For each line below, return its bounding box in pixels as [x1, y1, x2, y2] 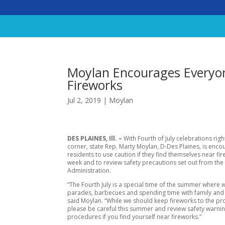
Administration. [67, 166, 111, 175]
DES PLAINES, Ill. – [67, 134, 124, 143]
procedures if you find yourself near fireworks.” [67, 212, 202, 221]
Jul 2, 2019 [67, 95, 101, 105]
